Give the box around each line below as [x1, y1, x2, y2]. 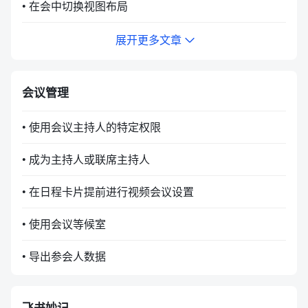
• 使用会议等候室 [22, 216, 106, 232]
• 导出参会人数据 [22, 248, 106, 265]
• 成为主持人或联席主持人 [22, 151, 150, 168]
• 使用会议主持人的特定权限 [22, 119, 161, 135]
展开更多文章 [115, 32, 181, 48]
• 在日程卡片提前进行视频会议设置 [22, 184, 194, 200]
